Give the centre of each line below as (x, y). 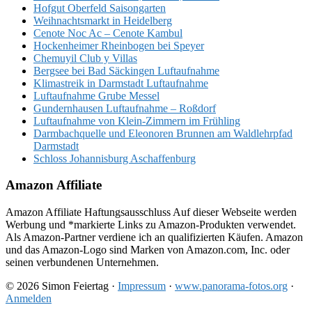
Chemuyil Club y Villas (85, 58)
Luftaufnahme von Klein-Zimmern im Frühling (137, 120)
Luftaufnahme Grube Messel (96, 95)
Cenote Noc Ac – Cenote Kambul (108, 33)
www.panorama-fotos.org (231, 286)
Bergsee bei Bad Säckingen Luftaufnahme (126, 70)
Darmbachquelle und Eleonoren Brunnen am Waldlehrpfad (163, 133)
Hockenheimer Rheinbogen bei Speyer (119, 45)
